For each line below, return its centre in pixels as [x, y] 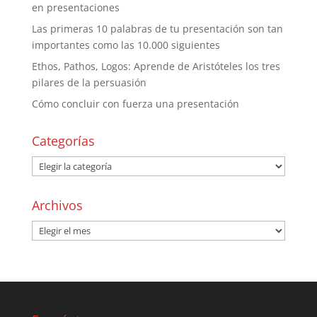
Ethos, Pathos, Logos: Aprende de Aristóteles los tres [156, 67]
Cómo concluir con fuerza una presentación [135, 104]
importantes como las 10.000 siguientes [126, 45]
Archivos [57, 206]
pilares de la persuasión [89, 83]
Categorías [63, 141]
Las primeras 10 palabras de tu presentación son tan [157, 29]
